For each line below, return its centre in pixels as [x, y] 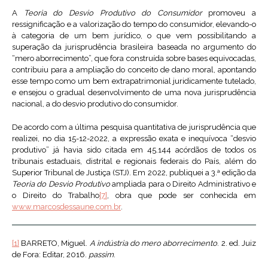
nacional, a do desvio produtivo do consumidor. [95, 104]
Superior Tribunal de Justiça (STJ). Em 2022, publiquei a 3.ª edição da [134, 173]
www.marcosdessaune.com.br [66, 207]
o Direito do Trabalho [56, 196]
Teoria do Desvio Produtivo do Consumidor [113, 13]
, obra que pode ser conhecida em [182, 196]
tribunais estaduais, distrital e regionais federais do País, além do [134, 162]
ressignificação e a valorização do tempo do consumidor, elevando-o [134, 25]
